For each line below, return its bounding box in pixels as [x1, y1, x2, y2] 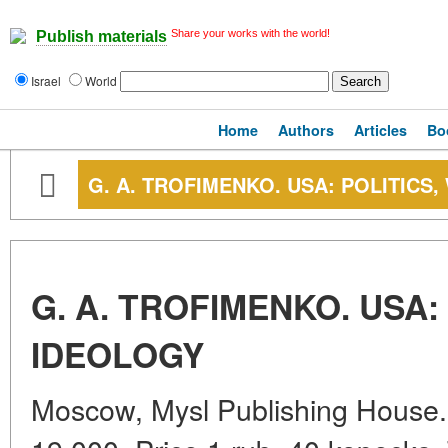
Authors [278, 120, 334, 140]
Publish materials [36, 28, 167, 46]
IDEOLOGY [31, 330, 204, 378]
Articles [354, 120, 407, 140]
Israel [31, 72, 64, 89]
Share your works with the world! [171, 27, 330, 39]
